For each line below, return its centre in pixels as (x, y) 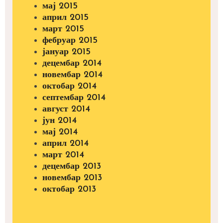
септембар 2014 (74, 98)
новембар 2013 (72, 178)
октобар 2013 (69, 189)
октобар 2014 (69, 86)
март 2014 (63, 155)
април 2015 (65, 17)
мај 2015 (60, 6)
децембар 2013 (72, 166)
